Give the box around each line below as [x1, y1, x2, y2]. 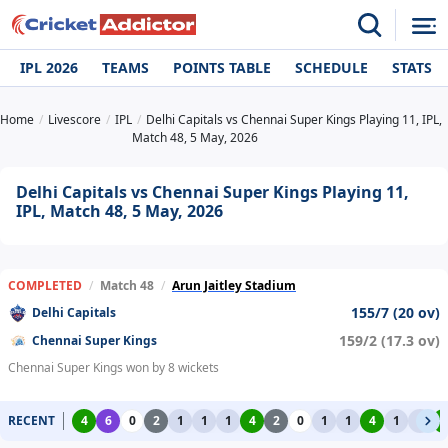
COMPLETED [8, 277, 82, 295]
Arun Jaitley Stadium [172, 277, 296, 295]
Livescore [48, 111, 101, 129]
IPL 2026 [20, 58, 78, 78]
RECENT [8, 412, 55, 430]
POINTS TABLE [173, 58, 271, 78]
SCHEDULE [295, 58, 368, 78]
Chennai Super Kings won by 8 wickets [8, 359, 219, 377]
